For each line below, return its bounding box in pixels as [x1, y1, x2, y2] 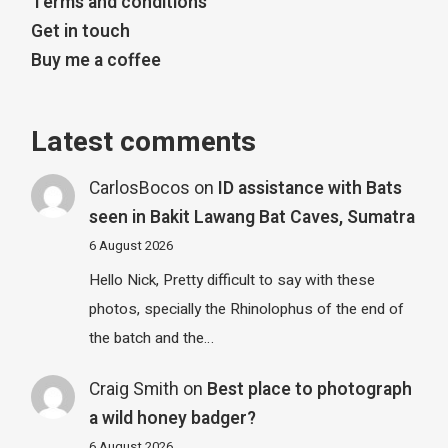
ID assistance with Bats [217, 175, 402, 201]
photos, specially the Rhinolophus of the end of [88, 298, 404, 321]
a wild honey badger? [88, 405, 256, 431]
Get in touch [31, 18, 131, 44]
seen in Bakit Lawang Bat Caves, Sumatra [88, 204, 415, 230]
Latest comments [31, 121, 257, 163]
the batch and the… [88, 327, 214, 350]
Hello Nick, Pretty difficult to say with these [88, 269, 375, 292]
